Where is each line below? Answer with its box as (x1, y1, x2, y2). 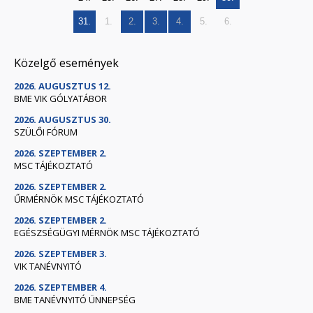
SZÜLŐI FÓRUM (14, 126, 78, 139)
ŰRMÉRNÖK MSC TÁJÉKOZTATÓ (14, 193, 144, 206)
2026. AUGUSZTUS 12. (14, 80, 111, 93)
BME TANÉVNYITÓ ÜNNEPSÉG (14, 293, 136, 307)
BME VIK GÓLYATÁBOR (14, 92, 107, 105)
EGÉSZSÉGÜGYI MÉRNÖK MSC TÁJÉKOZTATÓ (14, 226, 200, 240)
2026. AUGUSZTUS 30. (14, 113, 111, 126)
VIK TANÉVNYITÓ (14, 260, 82, 273)
